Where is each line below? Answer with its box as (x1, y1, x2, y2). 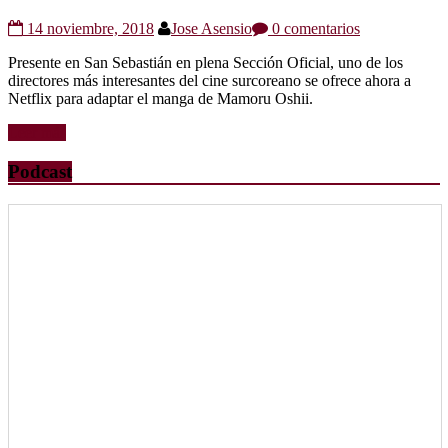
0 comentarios (268, 20, 360, 38)
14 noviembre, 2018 (27, 20, 154, 38)
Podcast (8, 161, 72, 183)
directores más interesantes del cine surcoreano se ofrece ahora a (8, 72, 411, 90)
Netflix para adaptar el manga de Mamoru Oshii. (8, 90, 313, 108)
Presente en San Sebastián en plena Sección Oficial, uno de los (8, 54, 403, 72)
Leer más (8, 124, 66, 142)
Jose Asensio (171, 20, 252, 38)
